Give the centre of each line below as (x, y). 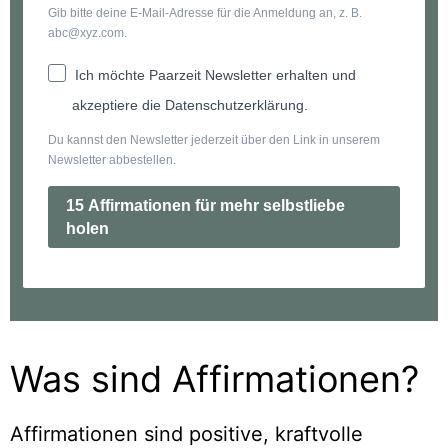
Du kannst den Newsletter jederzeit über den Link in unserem (214, 139)
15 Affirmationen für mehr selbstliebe (205, 205)
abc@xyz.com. (87, 32)
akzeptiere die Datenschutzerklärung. (190, 104)
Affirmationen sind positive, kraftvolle (186, 433)
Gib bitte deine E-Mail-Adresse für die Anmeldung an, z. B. (205, 12)
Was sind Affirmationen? (214, 378)
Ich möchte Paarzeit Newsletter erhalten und (215, 74)
